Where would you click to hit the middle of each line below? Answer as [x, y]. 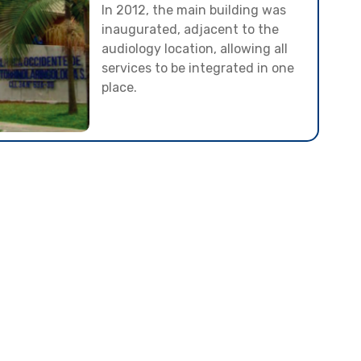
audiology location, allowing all [195, 49]
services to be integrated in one [198, 68]
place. [120, 88]
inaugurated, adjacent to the [191, 30]
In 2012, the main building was [194, 10]
